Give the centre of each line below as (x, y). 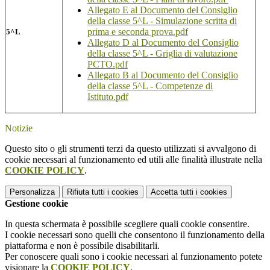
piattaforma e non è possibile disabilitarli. (82, 246)
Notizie (19, 128)
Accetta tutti (172, 192)
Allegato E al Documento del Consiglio (162, 10)
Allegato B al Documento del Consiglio (163, 75)
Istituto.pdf (108, 97)
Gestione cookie (36, 204)
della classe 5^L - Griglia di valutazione (162, 54)
